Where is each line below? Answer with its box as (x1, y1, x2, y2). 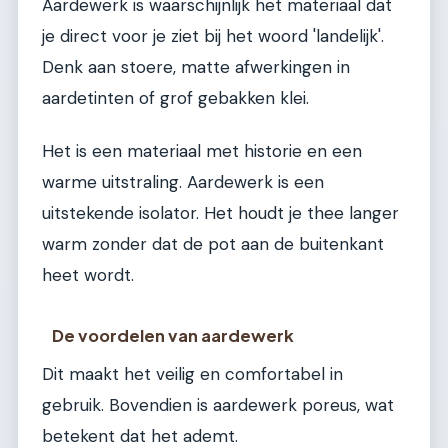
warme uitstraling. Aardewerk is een (42, 170, 324, 193)
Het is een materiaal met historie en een (42, 139, 362, 162)
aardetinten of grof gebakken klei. (42, 86, 309, 109)
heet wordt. (42, 263, 134, 286)
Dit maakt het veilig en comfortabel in (42, 362, 343, 385)
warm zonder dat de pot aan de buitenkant (42, 232, 384, 255)
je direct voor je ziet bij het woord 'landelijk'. (42, 24, 384, 47)
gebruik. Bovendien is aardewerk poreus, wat (42, 393, 394, 416)
